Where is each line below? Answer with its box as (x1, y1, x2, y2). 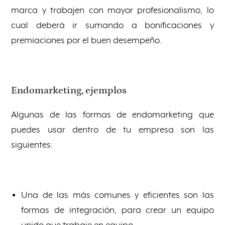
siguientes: (11, 140, 53, 150)
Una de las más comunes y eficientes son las (21, 190, 214, 200)
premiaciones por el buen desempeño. (11, 35, 162, 46)
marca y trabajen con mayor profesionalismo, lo (11, 5, 214, 16)
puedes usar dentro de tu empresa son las (11, 125, 214, 135)
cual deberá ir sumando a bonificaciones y (11, 20, 214, 31)
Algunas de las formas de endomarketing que (11, 109, 214, 120)
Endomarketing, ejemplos (11, 84, 127, 96)
